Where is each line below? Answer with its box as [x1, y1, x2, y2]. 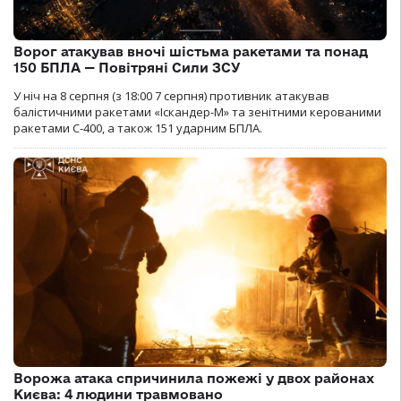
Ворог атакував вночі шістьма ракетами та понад [13, 43, 368, 59]
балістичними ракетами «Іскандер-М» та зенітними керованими [13, 103, 381, 120]
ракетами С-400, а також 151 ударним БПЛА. [13, 119, 262, 136]
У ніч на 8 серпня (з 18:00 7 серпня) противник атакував [13, 87, 329, 104]
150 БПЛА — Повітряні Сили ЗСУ [13, 59, 241, 75]
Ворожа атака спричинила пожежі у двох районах [13, 371, 374, 387]
